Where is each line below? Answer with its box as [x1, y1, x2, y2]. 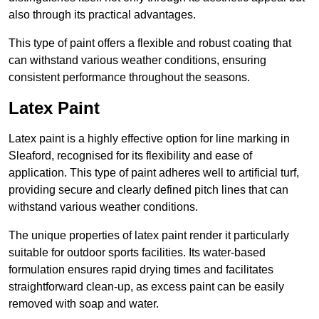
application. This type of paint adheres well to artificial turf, [9, 167, 299, 179]
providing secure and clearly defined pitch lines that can [9, 184, 288, 197]
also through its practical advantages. [9, 9, 196, 21]
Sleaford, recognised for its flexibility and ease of [9, 150, 252, 162]
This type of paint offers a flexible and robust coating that [9, 37, 291, 50]
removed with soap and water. [9, 298, 159, 310]
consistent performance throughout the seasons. [9, 71, 250, 84]
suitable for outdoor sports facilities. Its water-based [9, 246, 266, 259]
